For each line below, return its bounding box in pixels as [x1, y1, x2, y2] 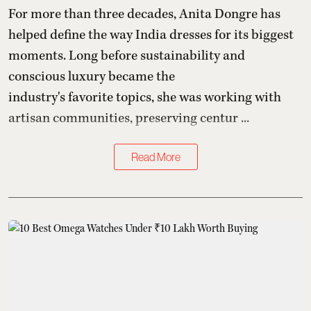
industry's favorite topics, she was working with [8, 89, 281, 107]
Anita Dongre [179, 6, 258, 24]
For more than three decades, [8, 6, 179, 24]
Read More [131, 151, 180, 164]
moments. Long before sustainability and [8, 47, 245, 65]
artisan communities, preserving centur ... [8, 110, 249, 128]
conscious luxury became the [8, 68, 175, 86]
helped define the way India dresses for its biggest [8, 26, 294, 44]
